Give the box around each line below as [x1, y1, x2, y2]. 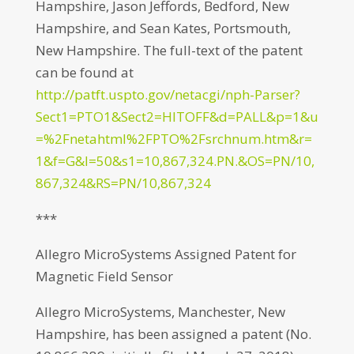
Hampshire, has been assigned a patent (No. [35, 325, 311, 343]
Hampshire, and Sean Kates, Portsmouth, [35, 19, 291, 37]
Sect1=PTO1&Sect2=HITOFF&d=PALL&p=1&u [35, 107, 318, 126]
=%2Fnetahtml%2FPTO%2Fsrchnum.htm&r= [35, 130, 312, 148]
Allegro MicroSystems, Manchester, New [35, 303, 285, 321]
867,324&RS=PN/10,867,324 [35, 174, 211, 192]
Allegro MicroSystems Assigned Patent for [35, 245, 296, 263]
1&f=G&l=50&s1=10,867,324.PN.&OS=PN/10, [35, 152, 314, 170]
